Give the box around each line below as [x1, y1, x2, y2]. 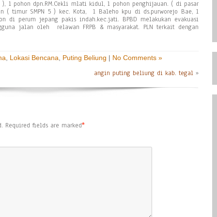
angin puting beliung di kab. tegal [94, 69, 193, 77]
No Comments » [112, 54, 162, 62]
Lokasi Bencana [10, 54, 59, 62]
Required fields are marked [5, 121, 82, 130]
